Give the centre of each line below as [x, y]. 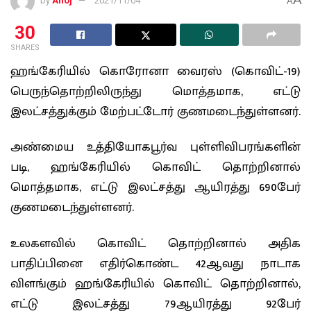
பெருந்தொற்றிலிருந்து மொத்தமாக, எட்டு [155, 91]
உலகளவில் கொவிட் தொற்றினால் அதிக [155, 243]
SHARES [25, 47]
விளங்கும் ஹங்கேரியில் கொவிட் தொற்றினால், [155, 284]
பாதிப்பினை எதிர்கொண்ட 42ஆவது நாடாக [155, 263]
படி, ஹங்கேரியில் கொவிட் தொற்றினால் [155, 168]
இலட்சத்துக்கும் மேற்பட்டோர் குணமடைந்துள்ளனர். [155, 111]
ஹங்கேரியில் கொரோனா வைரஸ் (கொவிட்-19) [155, 71]
